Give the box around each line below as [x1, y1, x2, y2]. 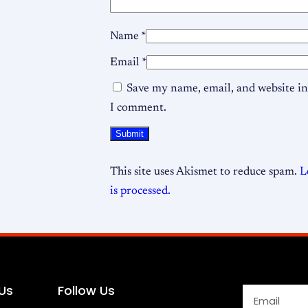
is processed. [110, 186, 170, 197]
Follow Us [58, 282, 115, 300]
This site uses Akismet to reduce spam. [110, 166, 300, 178]
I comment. [110, 102, 166, 114]
